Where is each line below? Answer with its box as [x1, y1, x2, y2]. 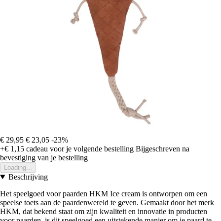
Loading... [4, 164, 32, 172]
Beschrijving [8, 173, 48, 182]
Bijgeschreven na [136, 145, 189, 153]
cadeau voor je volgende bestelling [24, 145, 134, 153]
